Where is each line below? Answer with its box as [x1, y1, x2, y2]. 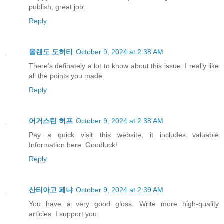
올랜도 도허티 [29, 48, 73, 56]
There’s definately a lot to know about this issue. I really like [29, 62, 219, 70]
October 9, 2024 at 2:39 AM [76, 186, 163, 194]
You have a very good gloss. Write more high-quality [29, 200, 219, 208]
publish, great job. [29, 3, 85, 11]
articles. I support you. [29, 210, 99, 218]
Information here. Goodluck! [29, 141, 117, 149]
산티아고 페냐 [29, 186, 73, 194]
